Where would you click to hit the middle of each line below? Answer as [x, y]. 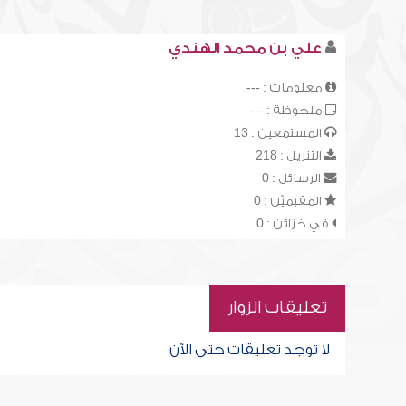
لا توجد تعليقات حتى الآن [249, 350]
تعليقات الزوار [277, 308]
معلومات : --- [285, 87]
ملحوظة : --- [287, 110]
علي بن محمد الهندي [245, 48]
